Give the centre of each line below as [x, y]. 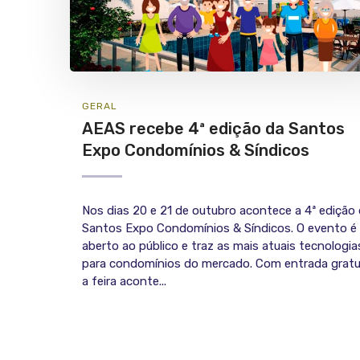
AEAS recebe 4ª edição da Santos [213, 129]
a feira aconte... [124, 281]
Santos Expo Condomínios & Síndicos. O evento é [219, 228]
